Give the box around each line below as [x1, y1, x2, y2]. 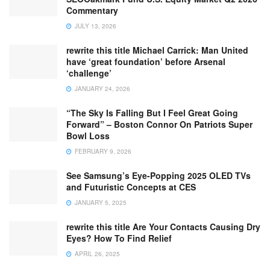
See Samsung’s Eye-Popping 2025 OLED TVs [66, 169, 251, 181]
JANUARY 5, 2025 [73, 198, 127, 207]
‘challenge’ [66, 66, 111, 79]
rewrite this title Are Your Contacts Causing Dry [66, 220, 260, 233]
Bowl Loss [66, 129, 110, 142]
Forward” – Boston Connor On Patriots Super [66, 118, 253, 130]
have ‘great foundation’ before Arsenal [66, 55, 225, 67]
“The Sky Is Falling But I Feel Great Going [66, 106, 238, 119]
